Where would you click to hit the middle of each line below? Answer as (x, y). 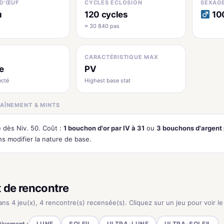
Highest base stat (107, 80)
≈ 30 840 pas (102, 26)
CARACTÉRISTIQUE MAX (121, 57)
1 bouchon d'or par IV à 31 (104, 128)
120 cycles (106, 14)
